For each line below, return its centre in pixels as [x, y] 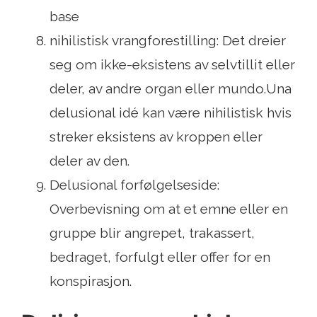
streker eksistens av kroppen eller [156, 137]
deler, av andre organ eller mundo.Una [171, 89]
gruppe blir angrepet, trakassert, [152, 233]
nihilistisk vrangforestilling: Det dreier [168, 41]
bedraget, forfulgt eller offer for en [160, 257]
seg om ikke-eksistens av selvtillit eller [172, 65]
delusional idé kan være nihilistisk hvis [171, 113]
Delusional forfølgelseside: [134, 185]
